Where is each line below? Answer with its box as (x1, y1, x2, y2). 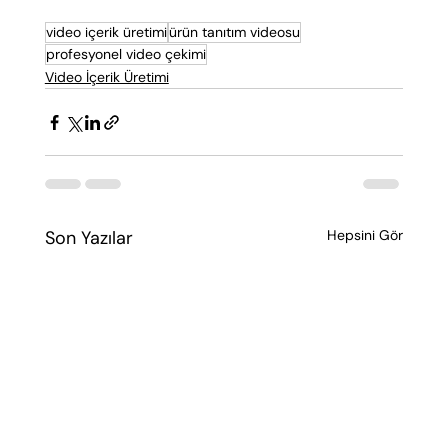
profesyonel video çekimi (45, 45, 206, 64)
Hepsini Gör (327, 226, 404, 245)
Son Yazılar (44, 226, 133, 251)
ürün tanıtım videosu (168, 23, 300, 42)
